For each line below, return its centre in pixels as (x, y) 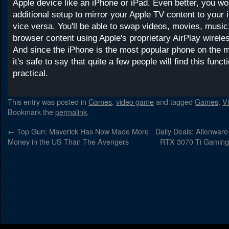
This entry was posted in (48, 101)
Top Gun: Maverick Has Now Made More (82, 131)
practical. (30, 73)
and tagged (174, 101)
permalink (71, 112)
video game (135, 101)
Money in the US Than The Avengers (68, 141)
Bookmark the (31, 112)
